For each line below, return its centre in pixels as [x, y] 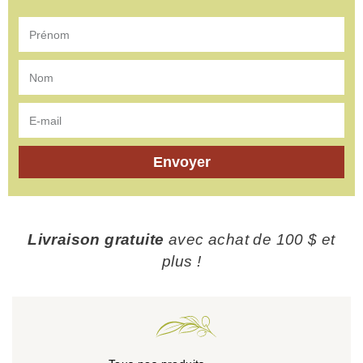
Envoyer [181, 162]
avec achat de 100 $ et [250, 239]
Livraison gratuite [96, 239]
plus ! [181, 261]
